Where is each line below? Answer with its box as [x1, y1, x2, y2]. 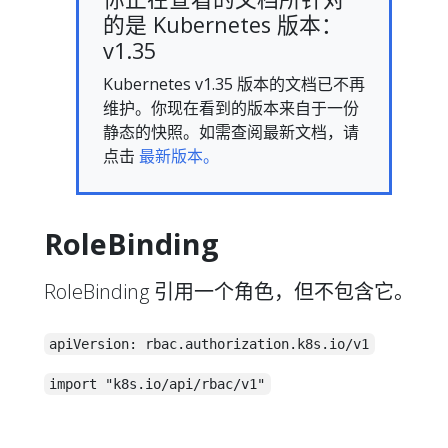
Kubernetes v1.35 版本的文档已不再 [103, 72, 365, 95]
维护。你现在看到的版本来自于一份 [103, 96, 359, 119]
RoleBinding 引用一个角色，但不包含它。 [44, 277, 414, 305]
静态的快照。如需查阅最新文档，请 [103, 120, 359, 143]
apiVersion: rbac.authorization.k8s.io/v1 [49, 335, 370, 352]
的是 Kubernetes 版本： [103, 9, 343, 39]
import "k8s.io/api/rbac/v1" [49, 375, 266, 392]
